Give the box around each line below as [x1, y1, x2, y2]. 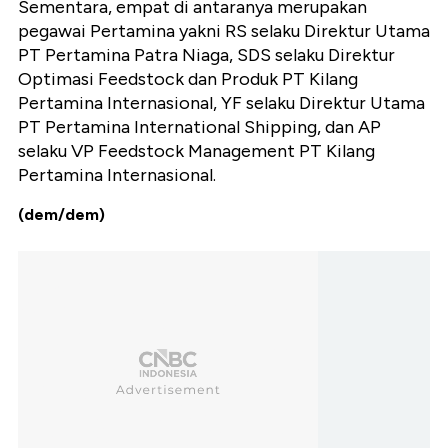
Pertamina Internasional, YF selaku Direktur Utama [18, 92, 425, 115]
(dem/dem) [18, 205, 105, 225]
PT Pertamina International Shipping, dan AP [18, 116, 381, 139]
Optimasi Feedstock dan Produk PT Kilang [18, 68, 358, 91]
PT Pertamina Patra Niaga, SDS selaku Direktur [18, 44, 395, 67]
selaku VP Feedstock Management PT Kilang [18, 140, 375, 163]
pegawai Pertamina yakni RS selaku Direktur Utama [18, 20, 430, 43]
